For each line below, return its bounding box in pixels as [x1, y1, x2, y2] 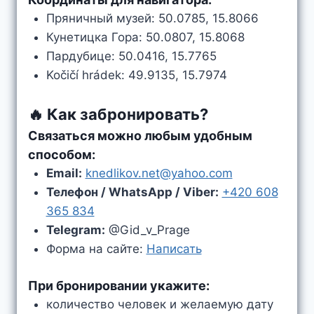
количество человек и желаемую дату [46, 297, 273, 311]
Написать [146, 241, 202, 256]
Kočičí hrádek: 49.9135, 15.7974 [46, 68, 227, 82]
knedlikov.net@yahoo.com [85, 165, 233, 180]
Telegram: [46, 222, 105, 237]
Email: [46, 165, 82, 180]
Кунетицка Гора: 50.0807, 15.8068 [46, 30, 245, 44]
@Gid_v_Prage [104, 222, 190, 237]
